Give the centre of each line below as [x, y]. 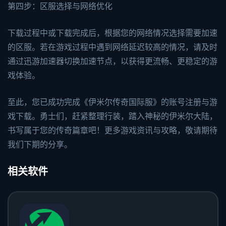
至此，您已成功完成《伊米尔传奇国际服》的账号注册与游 [112, 102]
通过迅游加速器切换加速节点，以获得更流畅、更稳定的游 [112, 61]
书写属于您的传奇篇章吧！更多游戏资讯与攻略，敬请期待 [112, 130]
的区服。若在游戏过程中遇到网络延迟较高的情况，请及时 [112, 47]
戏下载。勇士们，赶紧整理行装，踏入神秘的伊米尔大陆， [112, 116]
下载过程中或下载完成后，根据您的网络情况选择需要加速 [112, 33]
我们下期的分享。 [40, 144]
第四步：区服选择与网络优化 [60, 6]
